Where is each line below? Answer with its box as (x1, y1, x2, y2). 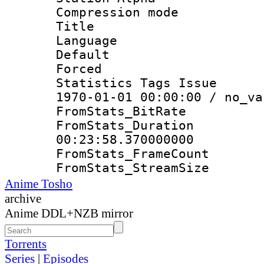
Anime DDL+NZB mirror (5, 206, 133, 220)
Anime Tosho (5, 176, 72, 191)
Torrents (5, 236, 47, 251)
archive (5, 191, 41, 206)
